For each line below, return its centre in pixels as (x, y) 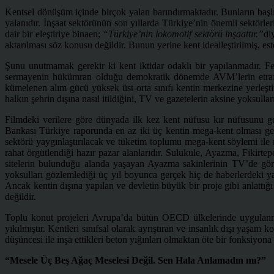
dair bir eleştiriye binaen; (54, 34)
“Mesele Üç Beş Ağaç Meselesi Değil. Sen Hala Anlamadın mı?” (135, 260)
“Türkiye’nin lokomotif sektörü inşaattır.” (183, 34)
